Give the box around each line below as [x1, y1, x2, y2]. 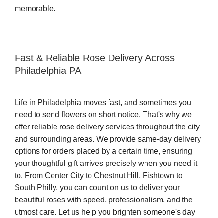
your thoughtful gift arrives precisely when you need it [15, 159, 197, 167]
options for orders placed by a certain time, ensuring [15, 147, 192, 155]
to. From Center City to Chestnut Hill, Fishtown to [15, 171, 182, 180]
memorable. [15, 4, 55, 13]
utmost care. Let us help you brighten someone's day [15, 208, 195, 216]
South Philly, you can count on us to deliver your [15, 183, 180, 192]
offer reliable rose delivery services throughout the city [15, 123, 200, 131]
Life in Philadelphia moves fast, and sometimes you [15, 98, 191, 107]
